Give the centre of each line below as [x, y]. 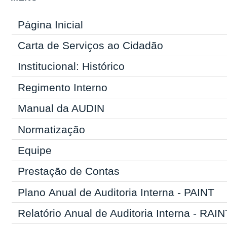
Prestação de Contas [68, 171]
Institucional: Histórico [71, 66]
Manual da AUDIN [61, 108]
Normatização [51, 129]
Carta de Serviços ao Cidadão [90, 46]
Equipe [34, 150]
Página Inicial [50, 24]
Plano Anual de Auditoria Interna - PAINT [116, 192]
